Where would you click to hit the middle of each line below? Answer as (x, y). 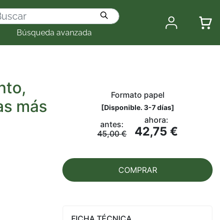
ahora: (156, 120)
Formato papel (137, 95)
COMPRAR (137, 170)
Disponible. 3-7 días (137, 107)
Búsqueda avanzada (54, 32)
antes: (112, 124)
